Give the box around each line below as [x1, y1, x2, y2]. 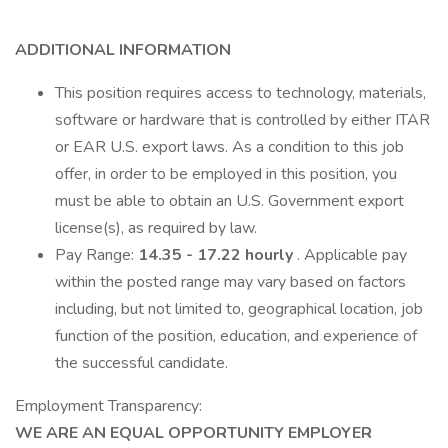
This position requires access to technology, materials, [55, 82, 426, 104]
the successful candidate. [55, 352, 228, 374]
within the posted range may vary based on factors [55, 271, 406, 293]
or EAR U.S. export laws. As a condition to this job [55, 136, 404, 158]
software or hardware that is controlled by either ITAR [55, 109, 430, 131]
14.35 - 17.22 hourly [138, 244, 297, 266]
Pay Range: [55, 244, 138, 266]
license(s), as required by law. [55, 217, 257, 239]
